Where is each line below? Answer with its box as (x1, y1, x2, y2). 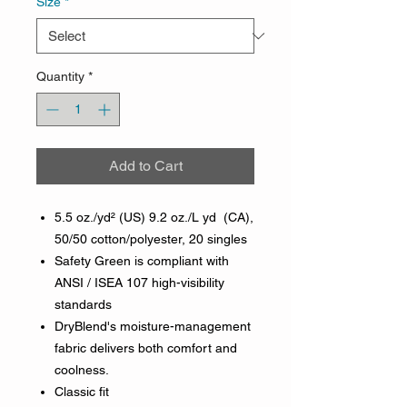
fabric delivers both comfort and (55, 341, 237, 356)
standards (55, 297, 112, 313)
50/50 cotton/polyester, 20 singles (55, 232, 247, 247)
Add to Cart (108, 157, 183, 175)
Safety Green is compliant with (55, 253, 229, 269)
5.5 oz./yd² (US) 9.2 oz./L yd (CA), (55, 210, 253, 225)
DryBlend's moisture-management (55, 319, 251, 334)
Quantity (36, 69, 84, 84)
